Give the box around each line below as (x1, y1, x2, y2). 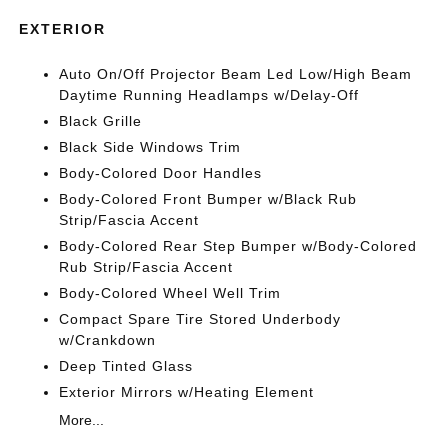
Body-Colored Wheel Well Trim (59, 285, 282, 301)
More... (59, 412, 105, 428)
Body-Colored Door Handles (59, 165, 263, 181)
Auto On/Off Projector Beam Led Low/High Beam (59, 66, 413, 82)
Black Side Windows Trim (59, 139, 242, 155)
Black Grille (59, 113, 143, 129)
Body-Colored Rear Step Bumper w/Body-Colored (59, 238, 418, 254)
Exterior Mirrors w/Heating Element (59, 384, 315, 400)
